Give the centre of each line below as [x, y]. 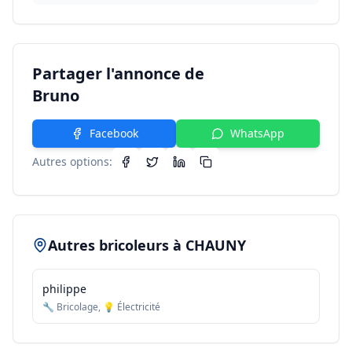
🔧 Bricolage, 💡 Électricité [101, 307]
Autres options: [72, 161]
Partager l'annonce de [118, 73]
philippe [64, 289]
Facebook [114, 133]
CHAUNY [216, 245]
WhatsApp [257, 133]
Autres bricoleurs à [117, 245]
